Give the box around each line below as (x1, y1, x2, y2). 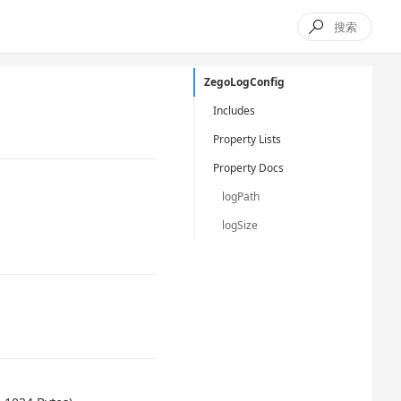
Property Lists (213, 132, 281, 147)
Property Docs (213, 160, 284, 175)
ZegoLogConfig (204, 74, 285, 90)
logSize (222, 218, 258, 233)
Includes (213, 103, 255, 118)
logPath (222, 189, 260, 204)
